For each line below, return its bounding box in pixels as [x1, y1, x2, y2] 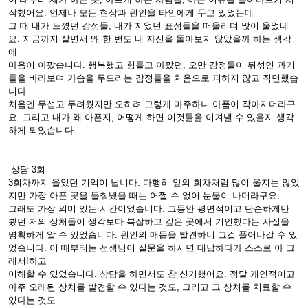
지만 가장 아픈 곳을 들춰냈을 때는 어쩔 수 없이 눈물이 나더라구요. [8, 190, 280, 201]
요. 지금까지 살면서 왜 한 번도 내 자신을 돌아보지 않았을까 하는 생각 [8, 34, 291, 44]
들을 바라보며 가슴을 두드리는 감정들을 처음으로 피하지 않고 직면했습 [8, 73, 298, 83]
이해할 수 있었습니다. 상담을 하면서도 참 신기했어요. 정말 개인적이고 [8, 269, 295, 279]
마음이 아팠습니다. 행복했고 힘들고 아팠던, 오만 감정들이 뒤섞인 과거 [8, 60, 295, 70]
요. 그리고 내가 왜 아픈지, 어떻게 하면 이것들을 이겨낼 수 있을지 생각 [8, 112, 294, 122]
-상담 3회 [8, 164, 45, 175]
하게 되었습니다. [8, 125, 76, 135]
